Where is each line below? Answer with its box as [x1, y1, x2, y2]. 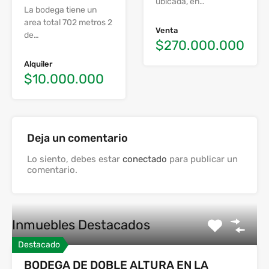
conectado [122, 154, 167, 165]
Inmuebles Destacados [12, 217, 150, 233]
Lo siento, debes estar [27, 154, 122, 165]
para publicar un [167, 154, 238, 165]
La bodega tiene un [24, 5, 97, 15]
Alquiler [24, 59, 52, 68]
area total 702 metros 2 [24, 17, 112, 28]
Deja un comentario [27, 131, 128, 145]
